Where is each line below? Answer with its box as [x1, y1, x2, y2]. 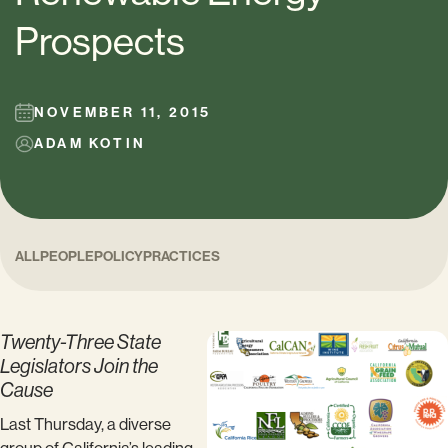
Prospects [15, 19, 185, 65]
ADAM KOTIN [34, 135, 146, 153]
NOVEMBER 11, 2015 [34, 104, 212, 122]
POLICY [94, 248, 143, 266]
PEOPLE [40, 248, 94, 266]
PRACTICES [143, 248, 220, 266]
